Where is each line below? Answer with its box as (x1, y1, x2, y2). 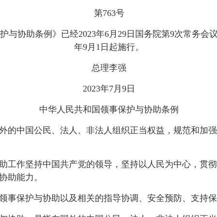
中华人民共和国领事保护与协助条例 (39, 105, 179, 114)
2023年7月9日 (83, 84, 135, 93)
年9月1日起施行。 (74, 42, 144, 52)
